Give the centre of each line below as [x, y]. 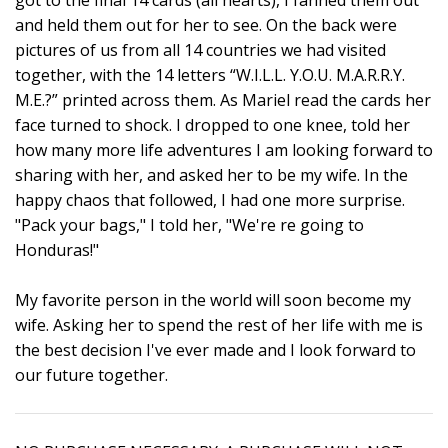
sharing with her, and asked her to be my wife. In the [211, 174]
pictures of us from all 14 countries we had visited [200, 49]
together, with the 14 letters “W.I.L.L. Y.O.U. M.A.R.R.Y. [210, 74]
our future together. [91, 374]
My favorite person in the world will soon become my [213, 299]
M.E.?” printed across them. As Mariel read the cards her [223, 99]
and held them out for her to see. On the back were [206, 24]
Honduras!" [57, 249]
